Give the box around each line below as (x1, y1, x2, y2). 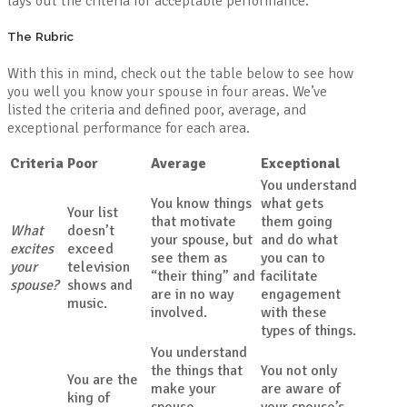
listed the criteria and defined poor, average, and (7, 100, 306, 119)
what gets (261, 194, 323, 213)
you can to (261, 248, 325, 267)
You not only (261, 361, 337, 380)
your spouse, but (151, 230, 253, 249)
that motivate (151, 212, 236, 231)
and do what (261, 230, 338, 249)
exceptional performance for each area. (7, 118, 250, 137)
